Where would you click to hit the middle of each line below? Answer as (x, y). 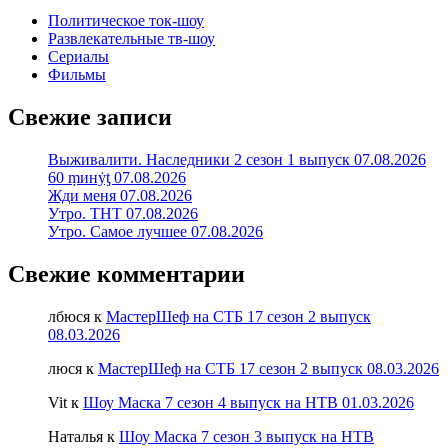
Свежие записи (90, 117)
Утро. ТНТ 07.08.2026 (123, 214)
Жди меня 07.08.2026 (120, 196)
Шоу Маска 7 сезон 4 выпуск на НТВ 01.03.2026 (248, 402)
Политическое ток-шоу (126, 21)
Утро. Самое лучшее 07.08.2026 (155, 232)
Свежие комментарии (126, 274)
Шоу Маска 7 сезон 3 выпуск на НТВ (246, 436)
